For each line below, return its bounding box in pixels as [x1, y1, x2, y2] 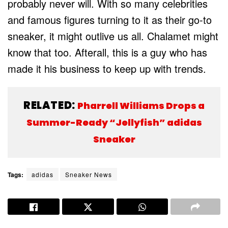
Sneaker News [65, 169, 112, 179]
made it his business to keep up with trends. [8, 61, 206, 76]
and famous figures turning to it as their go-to [8, 12, 212, 27]
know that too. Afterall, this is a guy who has [8, 44, 207, 60]
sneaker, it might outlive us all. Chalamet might [8, 28, 218, 43]
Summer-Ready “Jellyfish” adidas [26, 116, 202, 129]
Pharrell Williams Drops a [77, 99, 205, 112]
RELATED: [23, 98, 78, 112]
